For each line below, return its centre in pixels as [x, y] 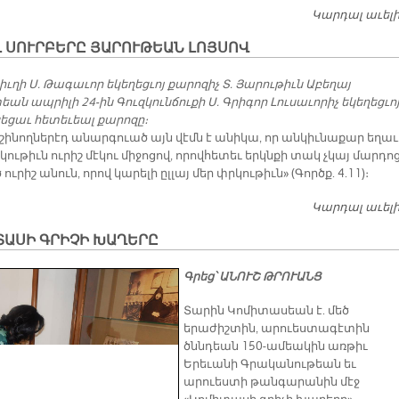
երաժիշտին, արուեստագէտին [277, 329]
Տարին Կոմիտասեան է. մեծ [266, 311]
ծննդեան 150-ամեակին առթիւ [276, 347]
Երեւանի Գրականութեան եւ [270, 365]
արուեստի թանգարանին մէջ [272, 383]
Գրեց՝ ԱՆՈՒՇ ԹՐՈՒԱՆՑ [252, 277]
